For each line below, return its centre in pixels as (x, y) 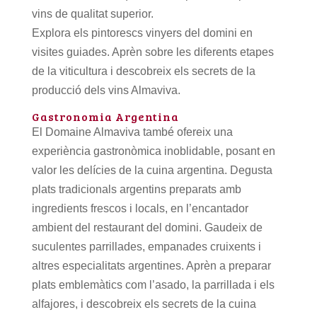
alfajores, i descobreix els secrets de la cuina (144, 304)
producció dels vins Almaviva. (106, 90)
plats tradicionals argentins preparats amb (136, 189)
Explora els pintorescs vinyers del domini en (142, 33)
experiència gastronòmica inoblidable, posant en (153, 151)
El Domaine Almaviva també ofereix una (132, 132)
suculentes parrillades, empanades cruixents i (146, 246)
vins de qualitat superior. (92, 13)
